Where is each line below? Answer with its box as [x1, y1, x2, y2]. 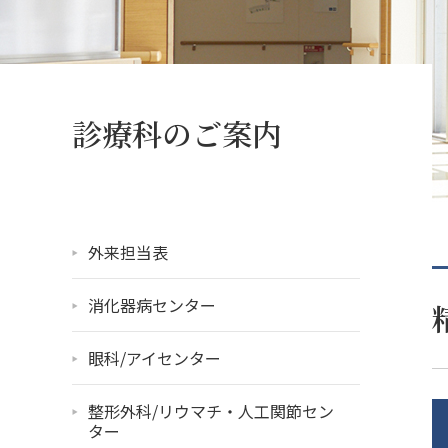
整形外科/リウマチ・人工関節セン [88, 398, 334, 423]
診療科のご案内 [72, 110, 282, 155]
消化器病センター [88, 292, 216, 317]
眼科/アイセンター [88, 345, 221, 370]
